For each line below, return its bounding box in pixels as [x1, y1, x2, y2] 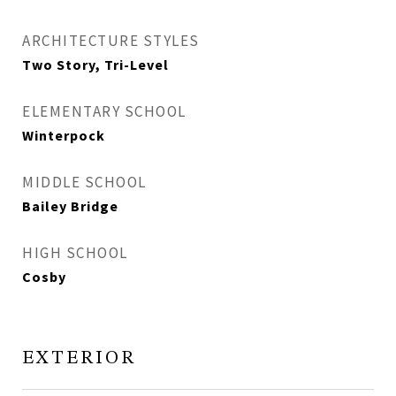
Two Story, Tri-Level [22, 56, 169, 73]
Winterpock [22, 126, 105, 144]
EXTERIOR [22, 349, 136, 368]
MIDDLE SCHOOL [22, 172, 147, 192]
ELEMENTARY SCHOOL [22, 102, 187, 121]
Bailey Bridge [22, 197, 118, 215]
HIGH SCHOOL [22, 243, 128, 263]
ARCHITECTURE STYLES [22, 31, 200, 50]
